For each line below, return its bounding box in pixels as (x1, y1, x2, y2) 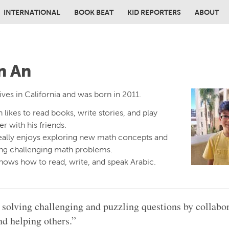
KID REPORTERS (127, 8, 181, 16)
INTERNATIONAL (4, 8, 60, 16)
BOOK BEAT (74, 8, 113, 16)
